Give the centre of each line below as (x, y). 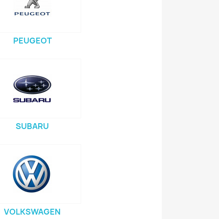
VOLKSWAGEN (32, 212)
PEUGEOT (32, 41)
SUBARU (32, 126)
